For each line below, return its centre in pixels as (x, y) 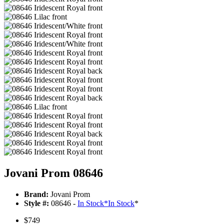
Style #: (36, 203)
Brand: (36, 194)
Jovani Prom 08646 (53, 173)
